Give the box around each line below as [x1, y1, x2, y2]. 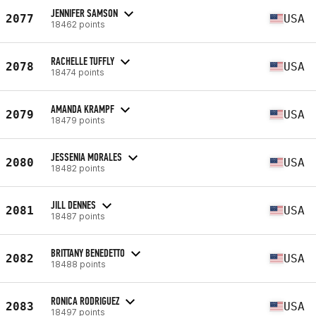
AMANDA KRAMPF [51, 102, 114, 116]
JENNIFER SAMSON [51, 6, 118, 20]
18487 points [51, 210, 105, 221]
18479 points [51, 114, 105, 126]
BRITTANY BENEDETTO [51, 245, 125, 260]
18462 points [51, 18, 105, 30]
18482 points [51, 162, 105, 174]
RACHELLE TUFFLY [51, 54, 114, 68]
